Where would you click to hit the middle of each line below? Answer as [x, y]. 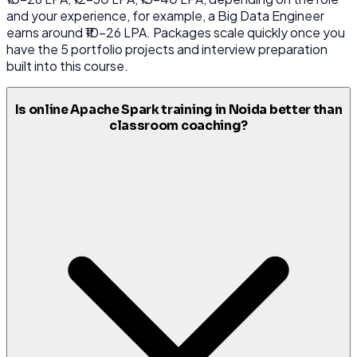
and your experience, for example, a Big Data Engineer [165, 16]
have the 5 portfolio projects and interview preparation [167, 49]
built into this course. [67, 66]
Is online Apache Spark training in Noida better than [178, 110]
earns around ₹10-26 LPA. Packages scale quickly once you [176, 33]
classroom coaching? [178, 126]
